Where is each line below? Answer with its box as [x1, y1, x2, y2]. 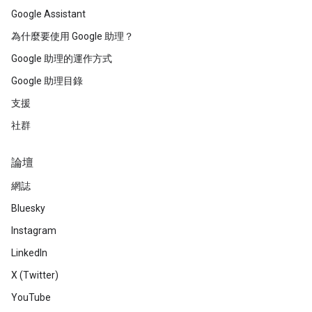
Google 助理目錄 [11, 75, 83, 86]
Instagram [11, 225, 56, 236]
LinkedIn [11, 247, 47, 258]
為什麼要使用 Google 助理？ [11, 31, 134, 42]
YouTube [11, 292, 51, 303]
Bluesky [11, 203, 45, 214]
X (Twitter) [11, 270, 58, 281]
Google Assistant [11, 8, 86, 19]
